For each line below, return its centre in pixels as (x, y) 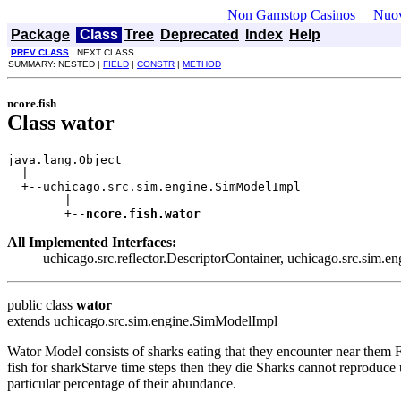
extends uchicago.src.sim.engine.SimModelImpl (142, 320)
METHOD (202, 64)
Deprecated (200, 34)
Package (40, 34)
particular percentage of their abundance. (122, 383)
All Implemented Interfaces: (92, 242)
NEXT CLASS (102, 52)
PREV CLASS (40, 52)
